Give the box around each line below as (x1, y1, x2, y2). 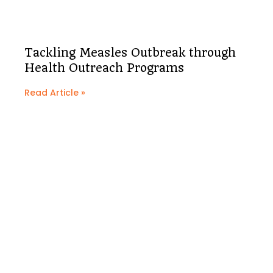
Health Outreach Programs (24, 61, 184, 76)
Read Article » (24, 87, 85, 99)
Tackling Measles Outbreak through (24, 46, 236, 60)
